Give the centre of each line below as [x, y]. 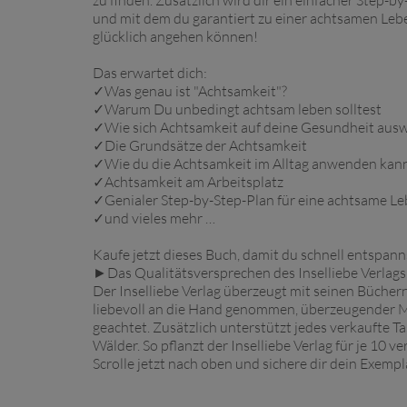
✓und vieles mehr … [154, 218]
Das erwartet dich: [150, 73]
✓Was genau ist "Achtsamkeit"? [190, 91]
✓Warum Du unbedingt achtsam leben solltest [237, 109]
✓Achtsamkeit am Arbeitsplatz [188, 182]
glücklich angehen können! [175, 36]
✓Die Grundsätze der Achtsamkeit [200, 145]
